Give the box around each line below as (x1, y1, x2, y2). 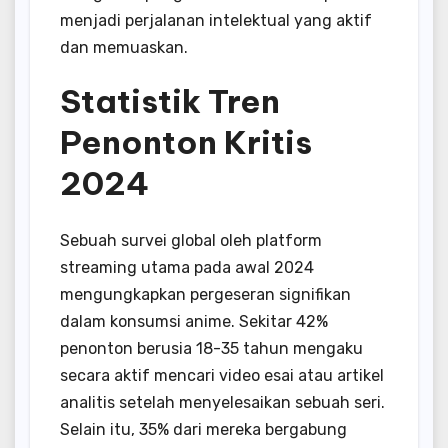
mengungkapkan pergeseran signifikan (60, 284, 351, 304)
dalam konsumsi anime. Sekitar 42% (60, 311, 328, 331)
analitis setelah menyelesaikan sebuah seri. (60, 392, 385, 412)
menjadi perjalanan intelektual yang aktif (60, 11, 372, 31)
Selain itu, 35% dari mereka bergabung (60, 419, 347, 439)
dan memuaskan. (60, 38, 188, 58)
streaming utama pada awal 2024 (60, 257, 314, 277)
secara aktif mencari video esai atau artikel (60, 365, 384, 385)
